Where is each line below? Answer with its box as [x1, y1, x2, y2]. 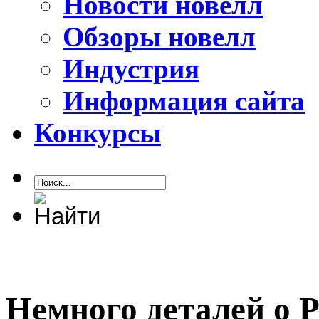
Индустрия [63, 53, 199, 85]
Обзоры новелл [63, 21, 256, 53]
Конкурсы [34, 117, 161, 149]
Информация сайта [63, 85, 305, 117]
